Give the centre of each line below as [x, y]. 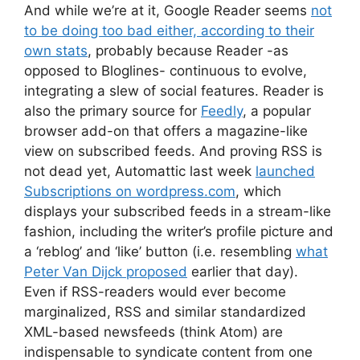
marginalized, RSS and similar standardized [165, 311]
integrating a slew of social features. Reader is [174, 90]
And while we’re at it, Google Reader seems [168, 10]
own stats [56, 50]
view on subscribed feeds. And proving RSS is [173, 151]
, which [258, 191]
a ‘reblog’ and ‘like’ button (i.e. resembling [160, 251]
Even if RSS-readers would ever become [155, 291]
